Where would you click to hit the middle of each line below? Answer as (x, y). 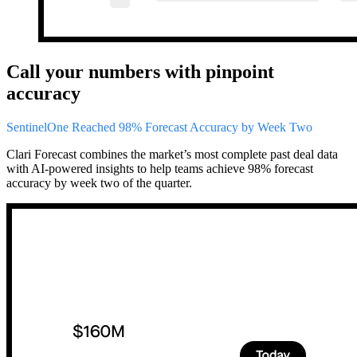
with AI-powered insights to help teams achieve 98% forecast (160, 168)
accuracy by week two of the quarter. (99, 182)
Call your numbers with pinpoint (140, 72)
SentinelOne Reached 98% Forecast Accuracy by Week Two (159, 127)
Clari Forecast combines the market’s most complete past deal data (172, 154)
